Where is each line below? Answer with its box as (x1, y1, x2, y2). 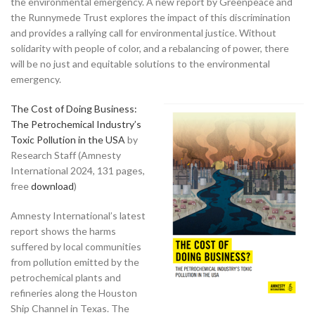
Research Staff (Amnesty (11, 148, 121, 161)
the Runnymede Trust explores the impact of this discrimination (11, 11, 290, 23)
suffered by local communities (11, 240, 141, 252)
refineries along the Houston (11, 286, 137, 299)
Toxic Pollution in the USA (11, 133, 125, 146)
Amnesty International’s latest (11, 209, 146, 221)
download (31, 179, 74, 192)
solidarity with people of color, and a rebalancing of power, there (11, 41, 289, 54)
